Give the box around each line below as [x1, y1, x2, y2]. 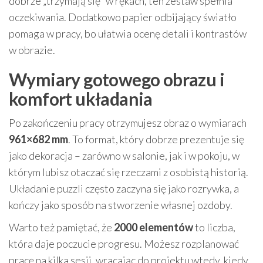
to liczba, [193, 221, 235, 234]
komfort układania [9, 88, 153, 110]
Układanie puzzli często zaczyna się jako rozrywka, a [9, 182, 239, 195]
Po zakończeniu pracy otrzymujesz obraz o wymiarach [9, 116, 247, 130]
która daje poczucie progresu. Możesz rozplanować [9, 237, 239, 251]
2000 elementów [114, 221, 193, 234]
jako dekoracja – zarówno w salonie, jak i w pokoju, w [9, 149, 240, 163]
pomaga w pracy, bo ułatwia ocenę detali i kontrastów [9, 27, 247, 41]
